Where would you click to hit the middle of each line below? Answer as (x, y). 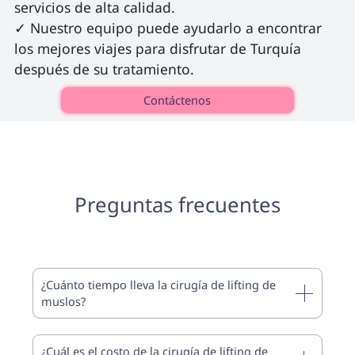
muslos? (64, 301)
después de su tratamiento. (106, 69)
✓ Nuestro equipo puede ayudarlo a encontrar (170, 27)
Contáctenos (177, 99)
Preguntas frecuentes (177, 204)
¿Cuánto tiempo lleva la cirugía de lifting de (159, 284)
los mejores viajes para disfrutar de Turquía (159, 48)
